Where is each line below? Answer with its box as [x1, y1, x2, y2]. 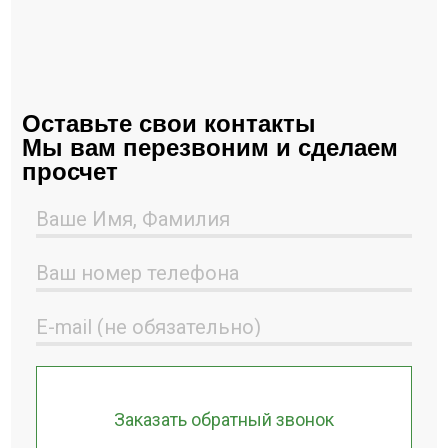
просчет [22, 158, 119, 185]
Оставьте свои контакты [22, 110, 317, 137]
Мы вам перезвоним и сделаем [22, 134, 399, 161]
